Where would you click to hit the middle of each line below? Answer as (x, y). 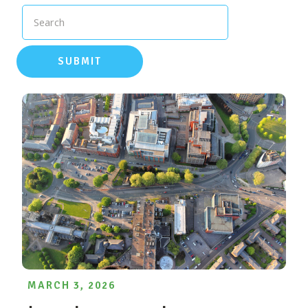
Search (49, 22)
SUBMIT (80, 61)
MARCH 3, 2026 (71, 285)
